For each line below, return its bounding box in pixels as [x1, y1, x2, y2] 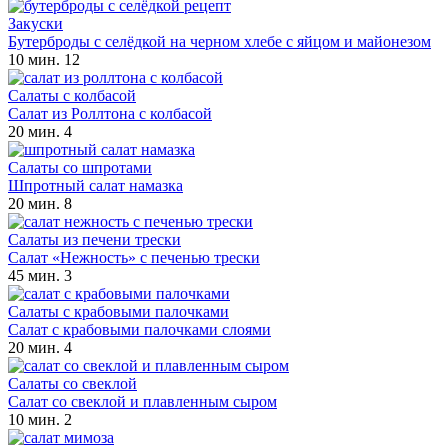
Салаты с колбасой [8, 86, 136, 104]
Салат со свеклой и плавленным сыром [8, 392, 277, 410]
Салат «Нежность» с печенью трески [8, 248, 260, 266]
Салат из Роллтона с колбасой [8, 104, 212, 122]
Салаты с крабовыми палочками [8, 302, 229, 320]
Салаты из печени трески [8, 230, 181, 248]
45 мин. [8, 266, 60, 284]
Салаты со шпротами [8, 158, 152, 176]
